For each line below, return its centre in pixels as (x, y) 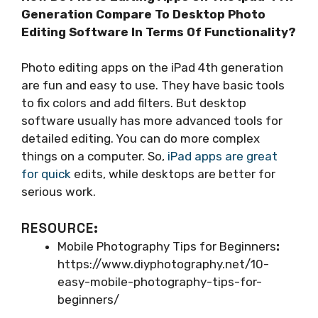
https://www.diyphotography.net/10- (163, 264)
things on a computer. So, (94, 157)
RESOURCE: (62, 228)
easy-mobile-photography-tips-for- (160, 281)
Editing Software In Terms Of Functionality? (159, 32)
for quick (46, 174)
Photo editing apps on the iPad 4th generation (152, 68)
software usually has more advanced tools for (152, 121)
